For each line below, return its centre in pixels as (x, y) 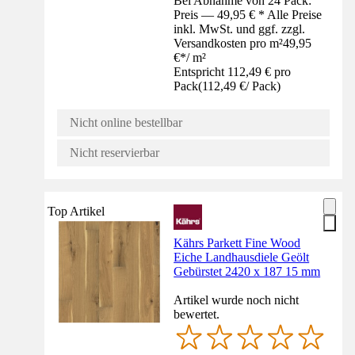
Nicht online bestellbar (126, 122)
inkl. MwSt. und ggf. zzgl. (240, 29)
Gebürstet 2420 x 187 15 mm (247, 271)
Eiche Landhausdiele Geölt (242, 257)
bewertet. (197, 314)
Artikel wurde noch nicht (237, 300)
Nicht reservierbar (115, 152)
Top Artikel (76, 211)
